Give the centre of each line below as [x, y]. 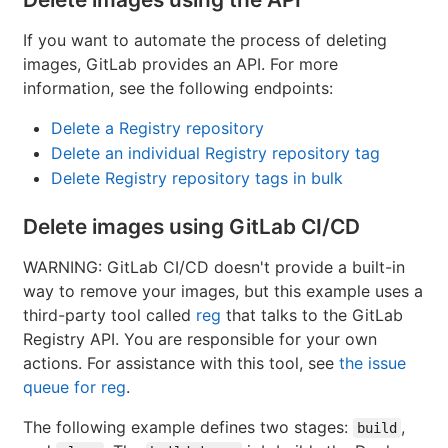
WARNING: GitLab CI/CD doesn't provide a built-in [214, 266]
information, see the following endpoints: [178, 87]
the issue [372, 362]
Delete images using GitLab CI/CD [191, 226]
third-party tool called [109, 314]
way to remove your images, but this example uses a [223, 290]
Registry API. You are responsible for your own [200, 338]
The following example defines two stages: [188, 426]
